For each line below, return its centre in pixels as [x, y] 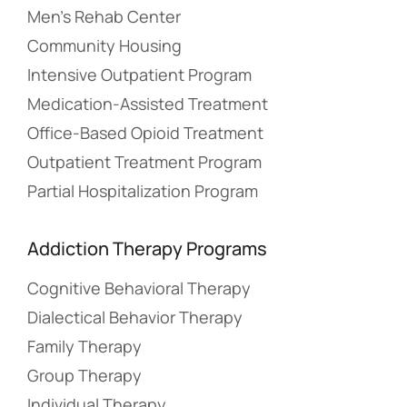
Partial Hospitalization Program [143, 190]
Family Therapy [84, 346]
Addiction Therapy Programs [147, 248]
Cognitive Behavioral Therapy [139, 288]
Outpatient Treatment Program [144, 161]
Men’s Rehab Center [104, 16]
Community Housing [104, 45]
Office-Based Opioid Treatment [145, 132]
